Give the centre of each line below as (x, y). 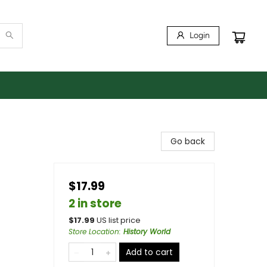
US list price (119, 220)
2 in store (95, 204)
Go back (188, 141)
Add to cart (149, 252)
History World (147, 232)
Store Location (94, 232)
